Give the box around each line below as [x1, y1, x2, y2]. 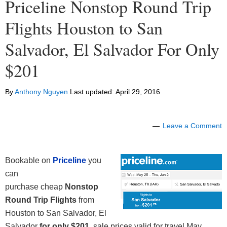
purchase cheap [5, 182, 63, 192]
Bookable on [5, 156, 53, 165]
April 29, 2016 [116, 88, 160, 96]
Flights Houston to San [5, 16, 163, 40]
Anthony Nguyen [15, 88, 68, 96]
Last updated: [68, 88, 116, 96]
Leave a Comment [163, 122, 222, 130]
